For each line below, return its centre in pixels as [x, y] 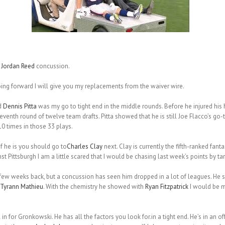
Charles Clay [84, 147]
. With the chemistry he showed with [94, 187]
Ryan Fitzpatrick [166, 187]
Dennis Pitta [20, 106]
